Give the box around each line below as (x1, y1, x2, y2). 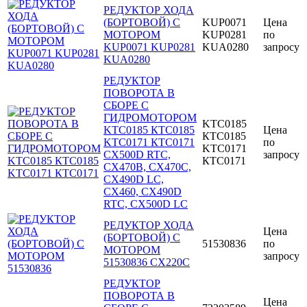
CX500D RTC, (103, 149, 171, 161)
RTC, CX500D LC (103, 198, 188, 210)
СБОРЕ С (103, 99, 149, 112)
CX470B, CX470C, (103, 161, 191, 173)
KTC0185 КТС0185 (103, 124, 195, 136)
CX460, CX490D (103, 186, 182, 198)
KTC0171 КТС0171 (103, 136, 195, 149)
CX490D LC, (103, 173, 164, 186)
